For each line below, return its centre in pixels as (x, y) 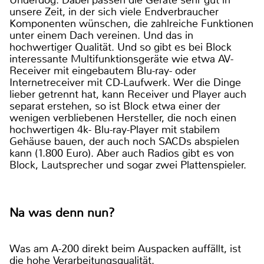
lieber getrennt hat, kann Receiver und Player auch (128, 95)
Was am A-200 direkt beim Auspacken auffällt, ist (125, 249)
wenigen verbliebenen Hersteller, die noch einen (123, 118)
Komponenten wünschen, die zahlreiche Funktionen (131, 24)
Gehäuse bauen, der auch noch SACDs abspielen (124, 142)
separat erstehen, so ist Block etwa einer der (115, 106)
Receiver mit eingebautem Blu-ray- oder (103, 71)
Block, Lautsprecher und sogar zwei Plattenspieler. (129, 165)
